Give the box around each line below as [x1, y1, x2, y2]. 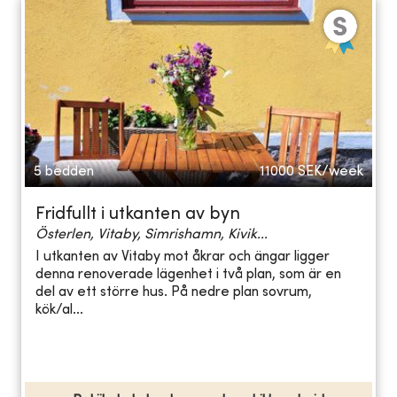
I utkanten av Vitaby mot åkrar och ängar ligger [35, 250, 330, 265]
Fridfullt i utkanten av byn [35, 206, 240, 223]
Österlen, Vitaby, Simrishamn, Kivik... [35, 227, 268, 242]
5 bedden [34, 164, 94, 179]
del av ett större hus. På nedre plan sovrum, [35, 285, 312, 300]
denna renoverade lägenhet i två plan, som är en [35, 268, 341, 283]
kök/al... [35, 303, 83, 318]
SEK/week [298, 164, 363, 179]
